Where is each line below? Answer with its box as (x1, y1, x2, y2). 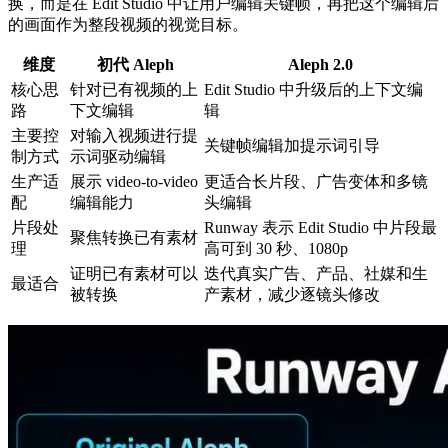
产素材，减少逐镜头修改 (204, 286, 380, 304)
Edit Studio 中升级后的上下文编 (204, 81, 423, 99)
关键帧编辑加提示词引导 (204, 137, 380, 155)
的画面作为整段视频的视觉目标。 (8, 16, 248, 34)
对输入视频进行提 (70, 127, 198, 145)
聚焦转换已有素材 (70, 229, 198, 247)
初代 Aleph (96, 56, 174, 74)
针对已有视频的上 (70, 81, 198, 99)
